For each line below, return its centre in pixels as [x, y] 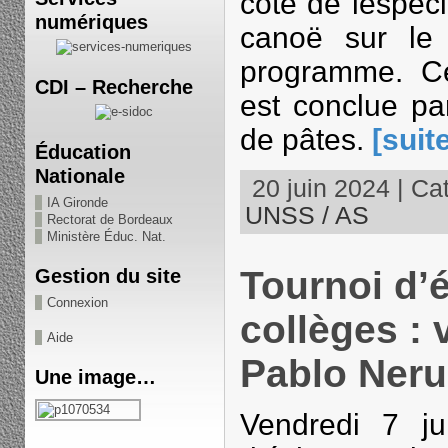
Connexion [77, 302]
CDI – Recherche [113, 86]
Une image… [95, 376]
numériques [91, 21]
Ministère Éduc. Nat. [106, 236]
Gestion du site [107, 275]
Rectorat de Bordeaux [109, 219]
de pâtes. [305, 139]
